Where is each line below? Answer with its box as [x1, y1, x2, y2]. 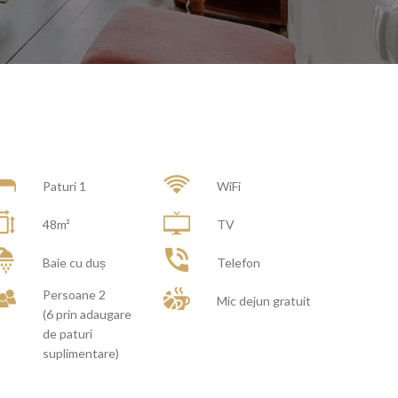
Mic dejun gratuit [217, 293, 312, 308]
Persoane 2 [42, 287, 106, 302]
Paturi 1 [42, 179, 86, 194]
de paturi [42, 326, 92, 341]
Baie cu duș [42, 255, 106, 270]
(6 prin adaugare [42, 306, 131, 322]
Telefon [217, 255, 261, 270]
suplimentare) [42, 346, 119, 361]
